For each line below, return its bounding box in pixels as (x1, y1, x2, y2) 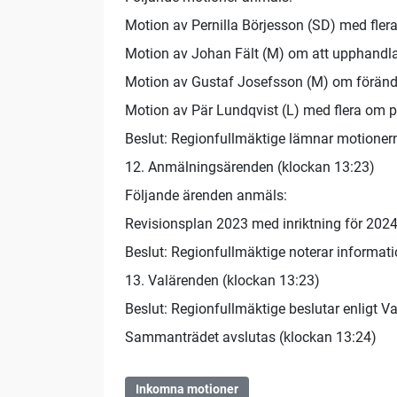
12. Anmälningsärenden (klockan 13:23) (125, 159, 375, 176)
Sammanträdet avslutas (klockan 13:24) (125, 329, 377, 346)
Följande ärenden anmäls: (125, 187, 287, 205)
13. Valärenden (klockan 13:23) (125, 272, 320, 290)
